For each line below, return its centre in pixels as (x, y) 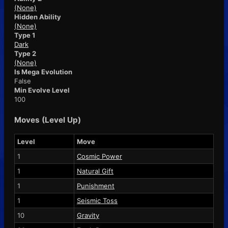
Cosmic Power (99, 156)
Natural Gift (95, 171)
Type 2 (25, 53)
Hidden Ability (38, 17)
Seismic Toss (97, 200)
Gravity (88, 215)
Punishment (96, 186)
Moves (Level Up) (48, 120)
